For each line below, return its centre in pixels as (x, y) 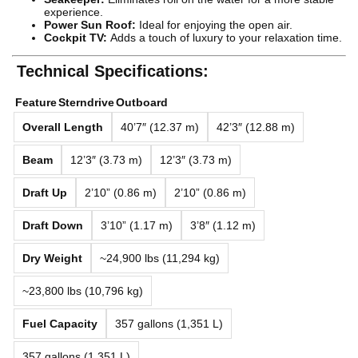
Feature (36, 103)
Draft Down (53, 226)
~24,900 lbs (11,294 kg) (160, 259)
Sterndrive (86, 103)
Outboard (142, 103)
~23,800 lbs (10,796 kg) (83, 291)
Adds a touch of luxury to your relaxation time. (225, 38)
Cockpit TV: (76, 38)
